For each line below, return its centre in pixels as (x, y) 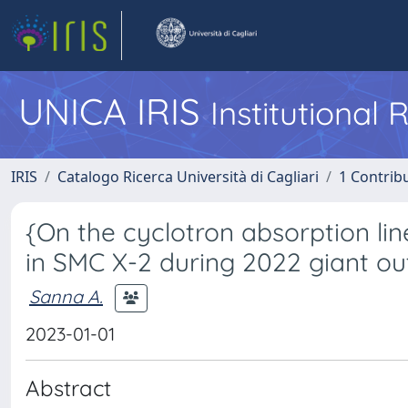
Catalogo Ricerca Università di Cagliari (188, 177)
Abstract (68, 388)
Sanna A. (66, 296)
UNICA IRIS (114, 111)
